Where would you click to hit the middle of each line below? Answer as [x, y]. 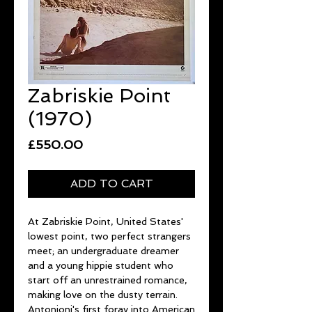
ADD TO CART [111, 183]
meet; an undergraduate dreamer [103, 250]
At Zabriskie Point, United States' [106, 221]
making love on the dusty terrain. [103, 294]
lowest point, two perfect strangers [109, 236]
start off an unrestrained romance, [108, 280]
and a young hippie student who [101, 265]
